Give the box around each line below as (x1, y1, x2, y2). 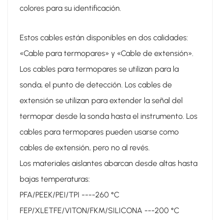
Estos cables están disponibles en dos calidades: (20, 32, 188, 42)
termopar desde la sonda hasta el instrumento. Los (20, 111, 197, 121)
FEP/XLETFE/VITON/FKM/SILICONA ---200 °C (20, 205, 179, 215)
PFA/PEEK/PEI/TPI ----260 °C (20, 190, 119, 199)
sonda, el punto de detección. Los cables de (20, 80, 172, 89)
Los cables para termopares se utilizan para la (20, 64, 179, 74)
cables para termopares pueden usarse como (20, 127, 179, 137)
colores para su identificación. (20, 3, 121, 13)
